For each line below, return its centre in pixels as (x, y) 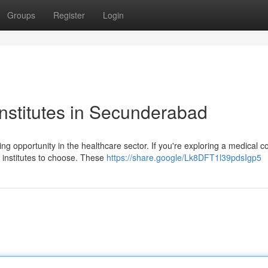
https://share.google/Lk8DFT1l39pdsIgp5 (184, 157)
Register (69, 15)
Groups (21, 15)
